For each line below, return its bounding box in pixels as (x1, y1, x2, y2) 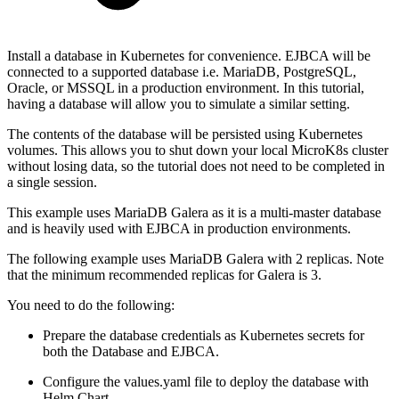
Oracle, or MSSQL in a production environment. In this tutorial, (7, 79, 364, 95)
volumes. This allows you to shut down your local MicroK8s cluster (7, 142, 388, 158)
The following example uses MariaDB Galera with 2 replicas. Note (7, 250, 384, 266)
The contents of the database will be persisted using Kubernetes (7, 126, 362, 142)
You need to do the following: (7, 297, 175, 313)
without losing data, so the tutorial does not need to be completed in (7, 158, 385, 174)
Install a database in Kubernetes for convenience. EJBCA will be (7, 47, 370, 63)
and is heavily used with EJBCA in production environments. (7, 220, 351, 236)
